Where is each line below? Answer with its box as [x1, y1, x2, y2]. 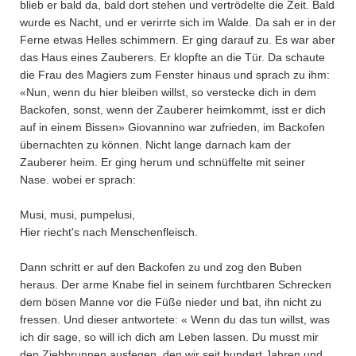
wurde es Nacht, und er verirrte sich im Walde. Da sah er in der [20, 16, 336, 29]
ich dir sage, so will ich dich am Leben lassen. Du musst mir [20, 331, 319, 343]
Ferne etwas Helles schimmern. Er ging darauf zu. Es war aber [20, 33, 335, 46]
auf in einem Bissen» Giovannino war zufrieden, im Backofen [20, 121, 325, 133]
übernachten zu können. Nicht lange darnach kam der [20, 138, 291, 151]
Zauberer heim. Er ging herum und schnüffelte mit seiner [20, 156, 305, 168]
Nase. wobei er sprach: [20, 173, 136, 186]
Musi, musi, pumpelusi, [20, 208, 135, 221]
